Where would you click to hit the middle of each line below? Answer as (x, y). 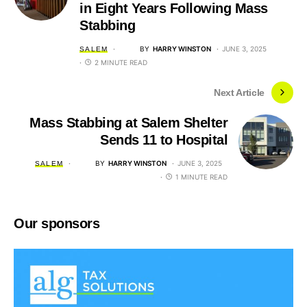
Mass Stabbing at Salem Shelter (128, 123)
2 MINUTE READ (121, 62)
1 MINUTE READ (201, 177)
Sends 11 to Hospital (164, 140)
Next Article (239, 92)
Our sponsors (57, 223)
